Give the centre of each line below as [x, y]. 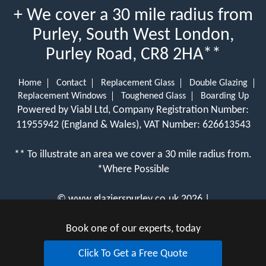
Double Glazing [218, 83]
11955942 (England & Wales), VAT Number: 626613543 [133, 125]
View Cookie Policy [133, 214]
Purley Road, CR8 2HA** [133, 55]
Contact [71, 83]
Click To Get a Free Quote [133, 254]
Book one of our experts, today [133, 229]
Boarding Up [224, 96]
